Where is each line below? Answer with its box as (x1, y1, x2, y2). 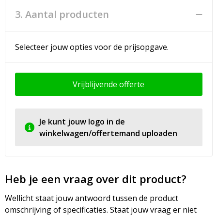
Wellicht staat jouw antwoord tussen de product (4, 193, 178, 203)
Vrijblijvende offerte (73, 79, 144, 90)
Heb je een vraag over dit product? (4, 171, 186, 186)
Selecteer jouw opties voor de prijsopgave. (15, 42, 169, 52)
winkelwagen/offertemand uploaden (39, 128, 177, 139)
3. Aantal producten (15, 8, 109, 21)
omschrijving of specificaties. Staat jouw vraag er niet (4, 204, 197, 215)
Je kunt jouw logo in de (39, 116, 125, 127)
